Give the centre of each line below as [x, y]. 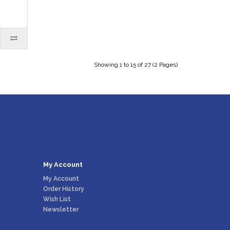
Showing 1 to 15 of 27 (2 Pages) [136, 65]
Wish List [57, 199]
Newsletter [61, 209]
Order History [63, 189]
